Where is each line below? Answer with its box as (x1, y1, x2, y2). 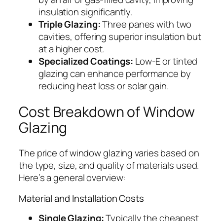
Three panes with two (100, 18, 192, 31)
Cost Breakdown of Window (19, 102, 195, 121)
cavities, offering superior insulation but (38, 30, 201, 43)
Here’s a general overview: (19, 171, 126, 184)
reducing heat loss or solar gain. (38, 79, 169, 93)
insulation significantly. (38, 5, 132, 19)
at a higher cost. (38, 42, 105, 56)
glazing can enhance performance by (38, 67, 191, 80)
